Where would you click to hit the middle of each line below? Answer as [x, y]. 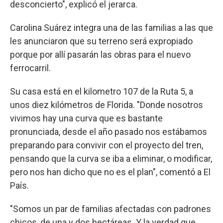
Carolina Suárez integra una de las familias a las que [111, 27]
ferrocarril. [30, 68]
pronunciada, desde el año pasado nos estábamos [109, 131]
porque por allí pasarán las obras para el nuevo [100, 54]
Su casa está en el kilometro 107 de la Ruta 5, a [102, 91]
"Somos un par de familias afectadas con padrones [111, 209]
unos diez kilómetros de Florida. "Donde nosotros [107, 105]
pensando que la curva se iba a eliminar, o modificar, [111, 158]
